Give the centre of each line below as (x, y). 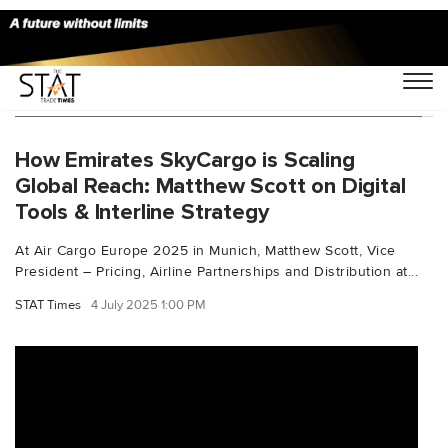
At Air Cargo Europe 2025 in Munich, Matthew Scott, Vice (205, 250)
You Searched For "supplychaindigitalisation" (218, 96)
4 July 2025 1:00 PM (148, 304)
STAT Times (48, 304)
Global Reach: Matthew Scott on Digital (210, 185)
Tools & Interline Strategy (142, 211)
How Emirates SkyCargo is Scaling (185, 159)
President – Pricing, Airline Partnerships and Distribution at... (216, 271)
